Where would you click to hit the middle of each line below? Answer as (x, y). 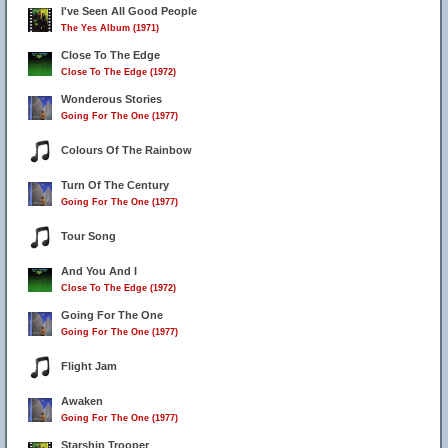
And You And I (99, 271)
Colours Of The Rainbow (126, 150)
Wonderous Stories (111, 99)
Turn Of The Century (115, 185)
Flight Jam (89, 366)
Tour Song (88, 236)
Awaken (82, 401)
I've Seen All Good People (129, 11)
